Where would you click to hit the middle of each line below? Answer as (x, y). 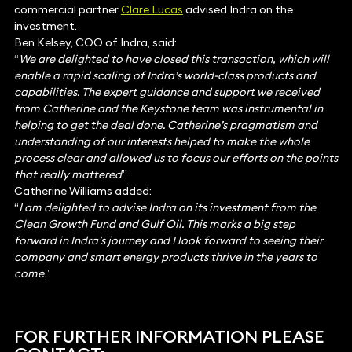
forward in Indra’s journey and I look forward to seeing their (168, 241)
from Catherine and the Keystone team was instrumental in (168, 109)
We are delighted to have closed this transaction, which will (174, 59)
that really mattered (68, 175)
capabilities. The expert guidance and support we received (167, 92)
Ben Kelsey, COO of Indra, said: (95, 43)
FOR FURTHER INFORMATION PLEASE (169, 336)
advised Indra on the (238, 10)
